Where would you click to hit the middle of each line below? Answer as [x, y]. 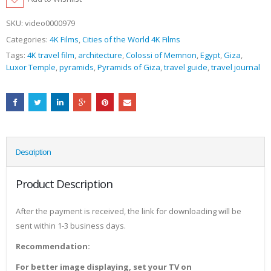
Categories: [28, 39]
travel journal [236, 67]
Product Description [64, 184]
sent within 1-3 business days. [71, 226]
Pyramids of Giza [129, 67]
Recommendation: [53, 247]
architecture [100, 55]
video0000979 [50, 23]
